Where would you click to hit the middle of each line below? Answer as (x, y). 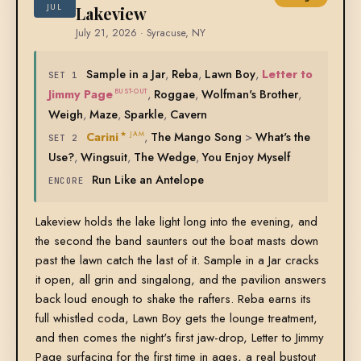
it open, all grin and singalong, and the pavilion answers (180, 280)
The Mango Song (197, 137)
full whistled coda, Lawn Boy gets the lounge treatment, (176, 319)
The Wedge (164, 157)
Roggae (174, 94)
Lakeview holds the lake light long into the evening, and (176, 222)
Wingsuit (104, 157)
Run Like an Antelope (148, 180)
